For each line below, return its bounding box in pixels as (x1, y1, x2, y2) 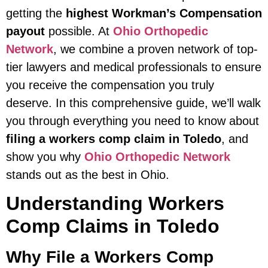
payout (6, 25, 45, 38)
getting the (6, 7, 66, 20)
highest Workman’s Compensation (66, 7, 262, 20)
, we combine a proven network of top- (53, 42, 258, 56)
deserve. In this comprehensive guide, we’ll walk (6, 96, 261, 110)
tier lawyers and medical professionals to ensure (6, 60, 261, 74)
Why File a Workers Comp (6, 248, 214, 267)
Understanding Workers (6, 193, 224, 215)
